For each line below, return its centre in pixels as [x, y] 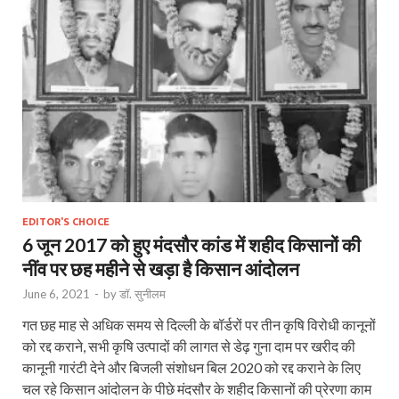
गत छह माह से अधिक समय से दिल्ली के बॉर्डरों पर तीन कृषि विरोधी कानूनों [199, 324]
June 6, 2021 [56, 293]
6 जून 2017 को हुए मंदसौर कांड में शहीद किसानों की [191, 244]
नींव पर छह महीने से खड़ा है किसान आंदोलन [161, 268]
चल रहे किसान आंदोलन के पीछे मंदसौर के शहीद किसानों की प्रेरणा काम [197, 388]
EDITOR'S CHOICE [66, 221]
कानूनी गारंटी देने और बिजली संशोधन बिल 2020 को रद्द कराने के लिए [191, 367]
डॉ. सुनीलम [142, 293]
